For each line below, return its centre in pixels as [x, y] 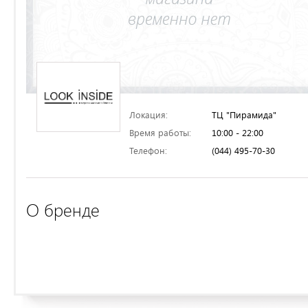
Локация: [148, 115]
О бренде [63, 210]
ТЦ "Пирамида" [244, 115]
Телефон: [148, 151]
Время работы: [160, 133]
